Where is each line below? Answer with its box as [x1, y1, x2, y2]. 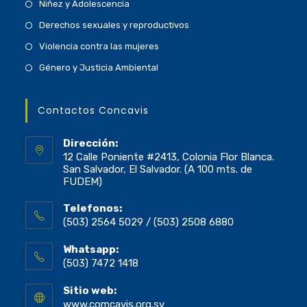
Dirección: [63, 137, 119, 150]
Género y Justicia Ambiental [39, 62, 159, 73]
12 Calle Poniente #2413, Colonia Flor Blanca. [63, 151, 275, 164]
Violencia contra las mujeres [39, 41, 160, 52]
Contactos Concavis [38, 103, 149, 118]
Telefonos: [63, 202, 123, 215]
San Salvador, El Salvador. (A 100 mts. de [63, 163, 253, 176]
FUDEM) [63, 175, 103, 188]
